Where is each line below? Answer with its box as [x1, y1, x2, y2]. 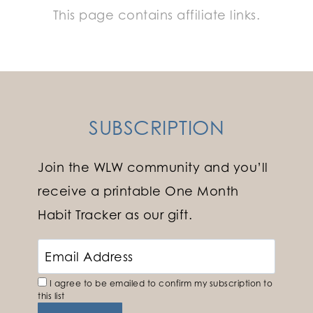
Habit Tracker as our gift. [38, 207, 192, 223]
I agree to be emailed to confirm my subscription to [47, 278, 272, 289]
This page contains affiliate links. [52, 6, 261, 22]
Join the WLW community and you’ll [38, 159, 268, 175]
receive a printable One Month [38, 183, 239, 199]
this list [38, 291, 65, 302]
